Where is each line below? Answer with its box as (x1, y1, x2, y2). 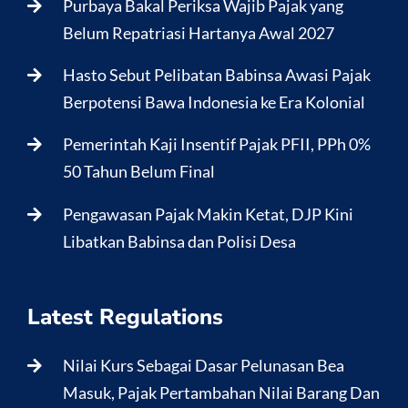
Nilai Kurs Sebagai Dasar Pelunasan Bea (62, 354, 344, 375)
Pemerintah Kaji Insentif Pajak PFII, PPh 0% (62, 134, 371, 155)
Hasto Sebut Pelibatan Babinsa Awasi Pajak (62, 65, 371, 86)
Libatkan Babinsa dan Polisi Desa (62, 230, 296, 251)
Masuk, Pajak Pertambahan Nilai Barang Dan (62, 382, 380, 403)
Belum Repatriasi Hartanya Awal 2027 (62, 23, 334, 44)
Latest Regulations (27, 301, 223, 331)
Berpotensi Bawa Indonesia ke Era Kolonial (62, 92, 365, 113)
